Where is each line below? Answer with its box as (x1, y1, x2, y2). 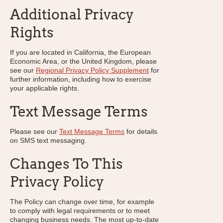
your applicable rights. (10, 84, 79, 92)
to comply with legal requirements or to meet (10, 207, 150, 215)
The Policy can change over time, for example (10, 198, 154, 206)
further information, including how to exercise (10, 75, 151, 83)
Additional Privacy (10, 6, 134, 23)
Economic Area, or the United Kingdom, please (10, 57, 157, 65)
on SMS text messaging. (10, 136, 87, 144)
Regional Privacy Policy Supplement (36, 66, 149, 74)
